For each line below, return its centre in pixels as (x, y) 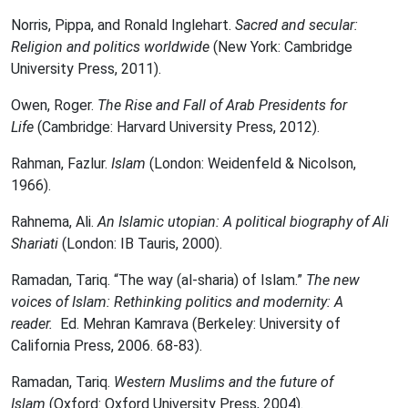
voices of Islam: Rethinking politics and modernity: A (177, 302)
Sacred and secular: (296, 25)
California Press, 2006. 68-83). (107, 346)
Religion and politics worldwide (112, 47)
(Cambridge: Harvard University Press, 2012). (177, 127)
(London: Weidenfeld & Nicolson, (251, 163)
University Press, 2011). (86, 69)
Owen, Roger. (54, 105)
